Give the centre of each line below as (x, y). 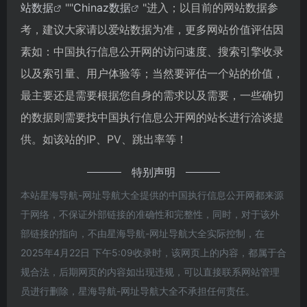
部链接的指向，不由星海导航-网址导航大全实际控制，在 (143, 233)
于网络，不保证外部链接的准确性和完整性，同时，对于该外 (150, 214)
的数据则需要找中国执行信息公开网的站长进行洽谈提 (152, 117)
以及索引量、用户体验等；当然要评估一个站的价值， (152, 73)
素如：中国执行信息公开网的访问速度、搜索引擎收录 (152, 51)
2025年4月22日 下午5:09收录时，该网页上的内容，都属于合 (153, 252)
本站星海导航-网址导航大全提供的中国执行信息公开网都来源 (152, 195)
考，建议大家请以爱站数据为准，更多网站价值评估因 (152, 29)
